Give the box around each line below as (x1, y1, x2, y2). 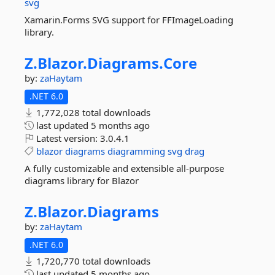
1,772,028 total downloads (34, 106, 150, 118)
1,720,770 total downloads (34, 255, 150, 267)
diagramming (107, 145, 165, 157)
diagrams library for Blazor (25, 174, 139, 187)
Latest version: (34, 132, 100, 144)
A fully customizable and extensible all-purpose (25, 162, 224, 174)
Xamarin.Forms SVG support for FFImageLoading (25, 14, 233, 26)
